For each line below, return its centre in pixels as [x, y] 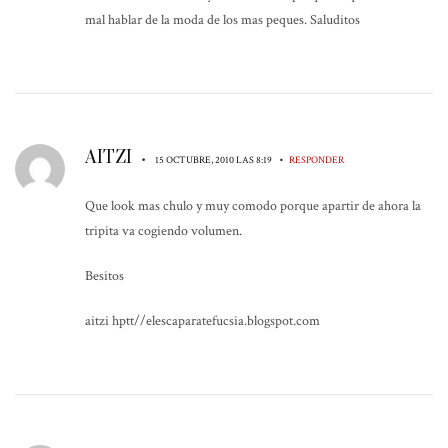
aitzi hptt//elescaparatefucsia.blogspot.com [202, 320]
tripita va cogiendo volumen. [163, 230]
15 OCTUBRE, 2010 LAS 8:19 [214, 159]
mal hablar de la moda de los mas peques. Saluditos [222, 19]
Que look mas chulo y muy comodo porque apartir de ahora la [253, 205]
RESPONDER [316, 159]
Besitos [104, 275]
